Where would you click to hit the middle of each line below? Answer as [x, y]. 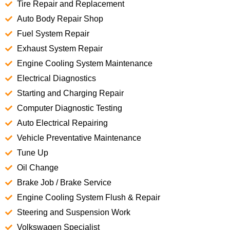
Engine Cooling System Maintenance [84, 63]
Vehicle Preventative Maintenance [79, 138]
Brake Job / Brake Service [64, 182]
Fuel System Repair [53, 33]
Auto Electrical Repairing [62, 123]
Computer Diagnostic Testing [69, 108]
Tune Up [32, 152]
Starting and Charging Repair [70, 93]
